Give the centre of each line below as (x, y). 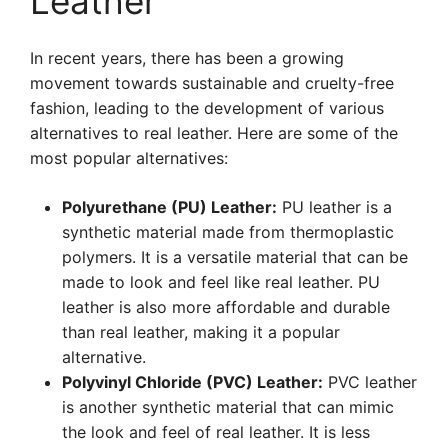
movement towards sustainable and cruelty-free (212, 83)
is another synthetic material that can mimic (228, 407)
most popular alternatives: (129, 158)
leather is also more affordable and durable (226, 307)
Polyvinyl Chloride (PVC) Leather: (192, 382)
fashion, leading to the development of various (207, 108)
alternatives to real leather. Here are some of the (214, 133)
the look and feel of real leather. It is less (216, 432)
